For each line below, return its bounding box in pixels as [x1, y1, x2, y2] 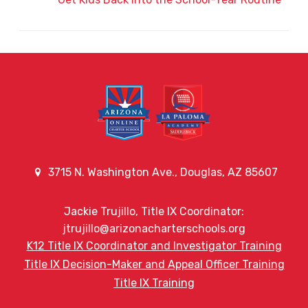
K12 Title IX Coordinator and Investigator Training [26, 239, 282, 253]
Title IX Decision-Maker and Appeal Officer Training [23, 258, 285, 272]
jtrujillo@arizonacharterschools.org [63, 222, 245, 236]
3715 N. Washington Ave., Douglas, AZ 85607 [45, 166, 278, 179]
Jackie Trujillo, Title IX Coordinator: [64, 205, 244, 219]
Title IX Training [113, 276, 195, 290]
